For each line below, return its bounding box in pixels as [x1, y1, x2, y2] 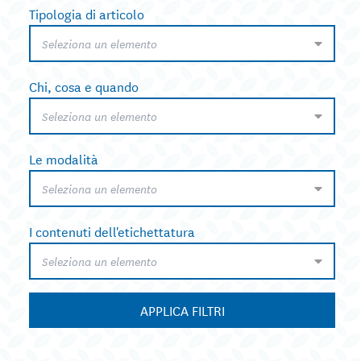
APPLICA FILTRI [139, 300, 225, 321]
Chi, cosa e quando [29, 76, 139, 97]
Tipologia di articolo [29, 3, 144, 24]
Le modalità [29, 148, 98, 169]
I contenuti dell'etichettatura [29, 221, 195, 242]
